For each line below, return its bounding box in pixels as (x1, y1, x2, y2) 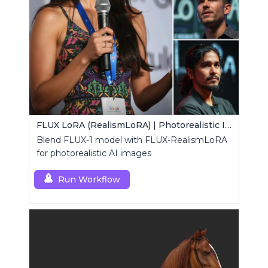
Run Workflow (58, 174, 120, 185)
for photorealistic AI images (36, 148, 151, 159)
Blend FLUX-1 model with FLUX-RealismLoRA (36, 135, 227, 146)
